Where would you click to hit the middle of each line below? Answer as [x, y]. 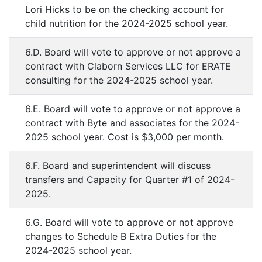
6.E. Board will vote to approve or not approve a [133, 109]
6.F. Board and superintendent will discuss [118, 166]
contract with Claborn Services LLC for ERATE [128, 66]
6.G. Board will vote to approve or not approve [129, 222]
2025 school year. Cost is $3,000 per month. [125, 137]
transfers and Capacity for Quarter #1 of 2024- [130, 180]
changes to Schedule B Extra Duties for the [121, 236]
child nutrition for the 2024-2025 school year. [127, 23]
